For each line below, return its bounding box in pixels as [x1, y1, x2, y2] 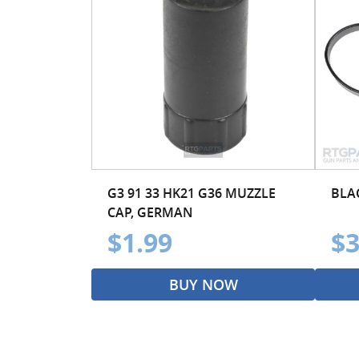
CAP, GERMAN [107, 203, 193, 221]
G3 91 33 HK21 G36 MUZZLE [107, 184, 276, 202]
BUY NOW [168, 274, 238, 294]
